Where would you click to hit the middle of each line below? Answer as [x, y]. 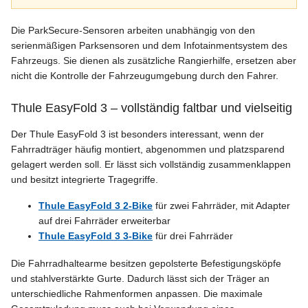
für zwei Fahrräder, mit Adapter [221, 205]
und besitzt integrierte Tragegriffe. [85, 179]
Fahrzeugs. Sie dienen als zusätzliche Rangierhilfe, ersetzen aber [154, 60]
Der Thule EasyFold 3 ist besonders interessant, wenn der [137, 134]
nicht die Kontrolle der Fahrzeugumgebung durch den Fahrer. [145, 75]
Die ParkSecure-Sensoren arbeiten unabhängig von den [133, 30]
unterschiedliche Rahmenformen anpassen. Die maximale [137, 293]
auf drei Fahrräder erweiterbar [104, 220]
